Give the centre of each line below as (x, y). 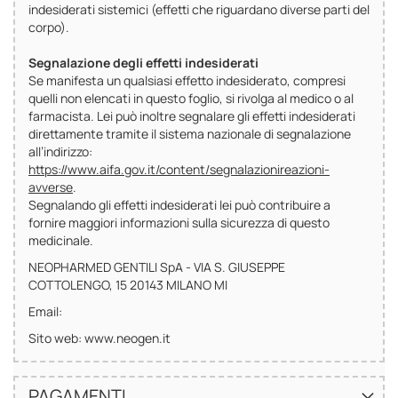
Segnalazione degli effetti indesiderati (143, 63)
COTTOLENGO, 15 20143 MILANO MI (128, 285)
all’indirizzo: (60, 152)
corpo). (49, 28)
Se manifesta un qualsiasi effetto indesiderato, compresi (187, 81)
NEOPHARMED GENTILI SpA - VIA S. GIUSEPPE (157, 267)
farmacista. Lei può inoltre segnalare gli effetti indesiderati (192, 116)
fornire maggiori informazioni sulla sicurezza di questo (179, 223)
